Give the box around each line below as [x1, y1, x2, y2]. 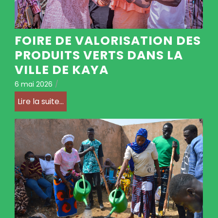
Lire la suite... [18, 95, 64, 107]
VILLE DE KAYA [15, 61, 109, 78]
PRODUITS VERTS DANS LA [15, 46, 183, 64]
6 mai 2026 [15, 79, 53, 89]
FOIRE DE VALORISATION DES [15, 32, 201, 49]
